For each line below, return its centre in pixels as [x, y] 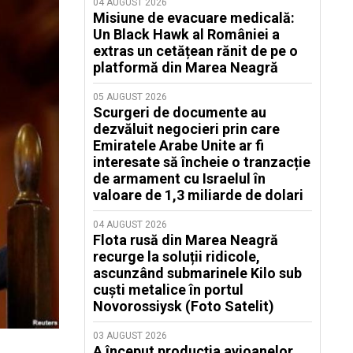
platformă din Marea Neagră [186, 67]
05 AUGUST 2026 [130, 97]
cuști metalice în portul [168, 290]
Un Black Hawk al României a [186, 34]
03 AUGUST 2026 [130, 336]
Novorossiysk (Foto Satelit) [184, 306]
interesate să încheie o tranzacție [202, 162]
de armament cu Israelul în [179, 178]
